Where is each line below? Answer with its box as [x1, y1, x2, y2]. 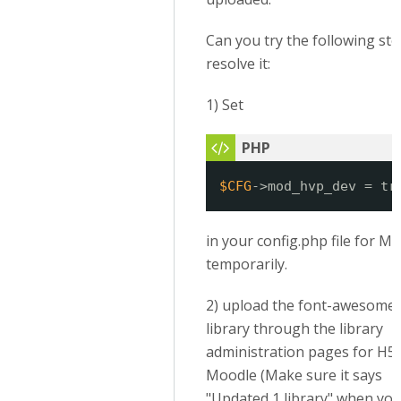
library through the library [206, 319, 383, 338]
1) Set [206, 95, 243, 115]
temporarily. [206, 254, 287, 274]
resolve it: [206, 54, 270, 73]
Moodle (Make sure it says [206, 365, 382, 385]
